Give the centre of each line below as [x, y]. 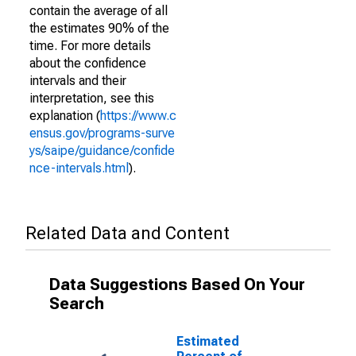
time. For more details [90, 46]
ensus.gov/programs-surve [102, 133]
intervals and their [78, 81]
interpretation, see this [92, 98]
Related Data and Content [128, 233]
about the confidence [88, 63]
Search [77, 304]
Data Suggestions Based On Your [177, 284]
